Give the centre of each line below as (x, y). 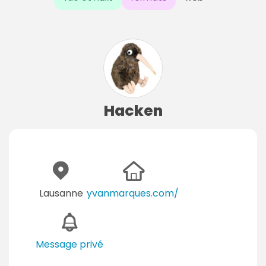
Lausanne (61, 193)
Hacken (133, 110)
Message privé (69, 244)
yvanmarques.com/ (132, 193)
